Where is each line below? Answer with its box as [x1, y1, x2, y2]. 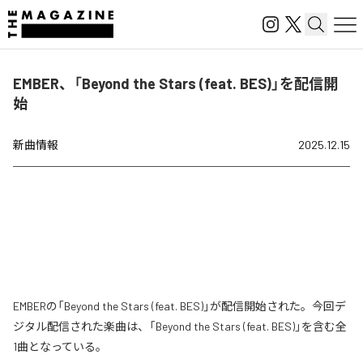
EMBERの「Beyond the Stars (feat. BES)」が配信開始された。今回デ [13, 299, 346, 313]
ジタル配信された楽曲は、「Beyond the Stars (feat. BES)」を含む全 [13, 319, 347, 333]
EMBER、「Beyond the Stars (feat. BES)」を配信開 [13, 75, 338, 92]
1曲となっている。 [13, 340, 107, 353]
